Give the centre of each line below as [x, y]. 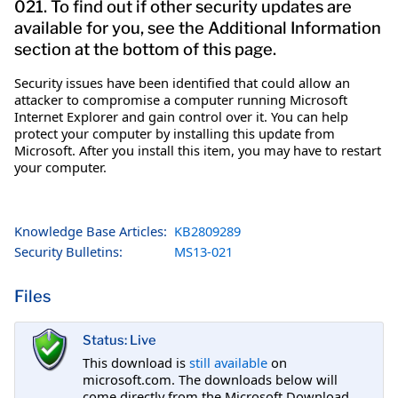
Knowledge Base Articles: [91, 231]
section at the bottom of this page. [145, 49]
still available [228, 362]
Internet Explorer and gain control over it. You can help [181, 116]
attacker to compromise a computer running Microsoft [181, 99]
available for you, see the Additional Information [198, 28]
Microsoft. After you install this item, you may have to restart [198, 150]
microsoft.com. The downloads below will [210, 379]
